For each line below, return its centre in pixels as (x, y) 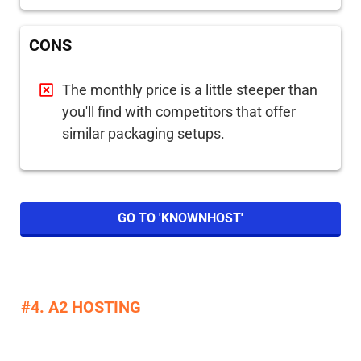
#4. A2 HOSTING (81, 307)
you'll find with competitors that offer (179, 112)
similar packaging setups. (143, 134)
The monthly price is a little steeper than (190, 90)
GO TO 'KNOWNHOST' (180, 218)
